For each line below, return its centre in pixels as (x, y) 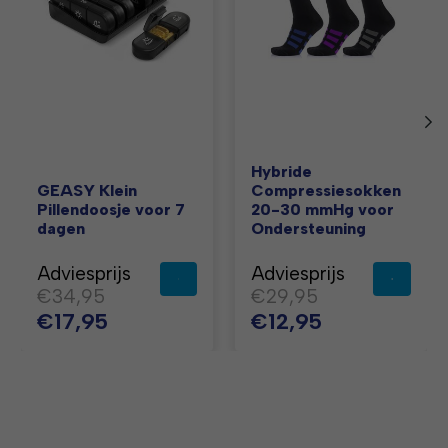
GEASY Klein (87, 191)
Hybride (281, 172)
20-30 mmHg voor (322, 210)
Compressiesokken (325, 191)
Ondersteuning (308, 229)
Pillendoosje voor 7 (111, 210)
